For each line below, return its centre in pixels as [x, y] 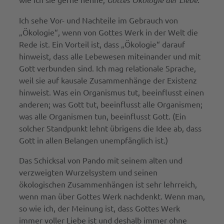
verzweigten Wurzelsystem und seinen [88, 172]
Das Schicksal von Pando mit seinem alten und [100, 160]
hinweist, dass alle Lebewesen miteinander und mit [109, 56]
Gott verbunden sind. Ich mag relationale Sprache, [107, 68]
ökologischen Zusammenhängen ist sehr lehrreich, [108, 184]
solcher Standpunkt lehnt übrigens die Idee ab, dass [110, 128]
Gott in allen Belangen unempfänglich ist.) [93, 140]
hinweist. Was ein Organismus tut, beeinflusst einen [111, 92]
